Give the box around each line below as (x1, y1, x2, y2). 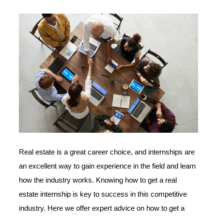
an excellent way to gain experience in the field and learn (19, 162, 196, 170)
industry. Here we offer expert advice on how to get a (19, 204, 185, 212)
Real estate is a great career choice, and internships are (19, 148, 195, 156)
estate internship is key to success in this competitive (19, 190, 187, 198)
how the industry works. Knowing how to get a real (19, 176, 177, 184)
